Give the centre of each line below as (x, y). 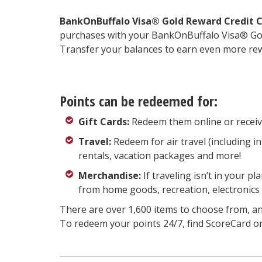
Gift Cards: (104, 122)
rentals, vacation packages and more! (160, 156)
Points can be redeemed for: (139, 101)
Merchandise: (110, 176)
